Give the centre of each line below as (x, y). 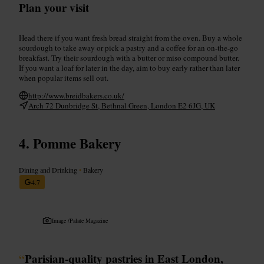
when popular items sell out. (64, 77)
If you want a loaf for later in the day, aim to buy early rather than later (129, 67)
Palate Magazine (89, 220)
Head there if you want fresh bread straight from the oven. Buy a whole (131, 37)
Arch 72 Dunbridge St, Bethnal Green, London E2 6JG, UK (122, 105)
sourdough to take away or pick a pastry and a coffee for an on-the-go (128, 47)
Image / (61, 220)
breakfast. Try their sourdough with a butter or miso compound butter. (129, 57)
